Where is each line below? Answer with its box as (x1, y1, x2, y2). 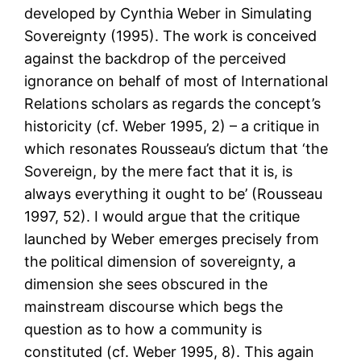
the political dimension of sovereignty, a (24, 253, 297, 271)
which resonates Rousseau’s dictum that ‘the (24, 140, 329, 158)
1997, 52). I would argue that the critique (24, 208, 301, 226)
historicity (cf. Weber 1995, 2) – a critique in (24, 118, 321, 135)
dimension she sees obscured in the (24, 276, 268, 293)
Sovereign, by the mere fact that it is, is (24, 163, 293, 180)
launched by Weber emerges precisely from (24, 230, 320, 248)
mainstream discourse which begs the (24, 298, 284, 316)
